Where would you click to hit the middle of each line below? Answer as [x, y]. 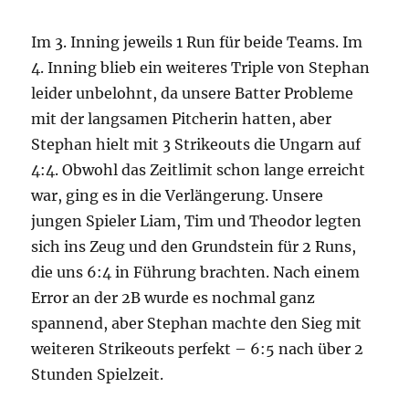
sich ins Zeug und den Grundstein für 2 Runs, [194, 247]
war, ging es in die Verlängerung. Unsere [178, 196]
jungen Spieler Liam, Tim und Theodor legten [197, 221]
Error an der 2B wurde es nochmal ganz [173, 298]
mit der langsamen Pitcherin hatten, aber [182, 119]
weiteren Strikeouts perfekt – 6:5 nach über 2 [198, 349]
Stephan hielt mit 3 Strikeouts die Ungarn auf [196, 145]
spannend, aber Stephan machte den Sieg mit [197, 324]
